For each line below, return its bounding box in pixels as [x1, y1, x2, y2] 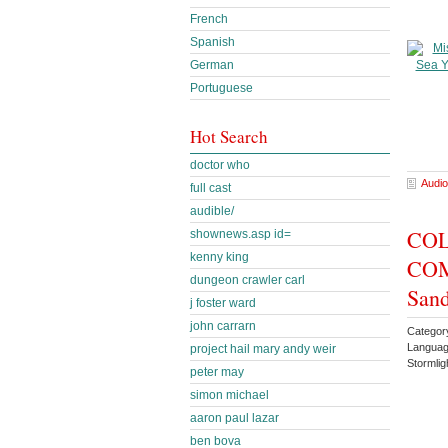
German [190, 58, 234, 72]
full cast [190, 181, 231, 195]
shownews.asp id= [190, 227, 291, 241]
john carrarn [190, 319, 256, 333]
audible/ [190, 204, 234, 218]
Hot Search [190, 125, 268, 148]
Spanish [190, 35, 235, 49]
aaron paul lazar [190, 411, 279, 425]
